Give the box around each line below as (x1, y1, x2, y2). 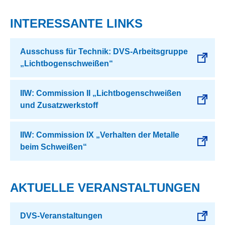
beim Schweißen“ (20, 143, 87, 152)
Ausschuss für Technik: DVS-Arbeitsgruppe (20, 47, 188, 56)
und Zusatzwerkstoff (20, 101, 98, 110)
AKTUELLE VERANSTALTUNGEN (10, 181, 200, 195)
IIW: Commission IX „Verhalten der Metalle (20, 131, 179, 140)
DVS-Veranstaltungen (20, 211, 102, 220)
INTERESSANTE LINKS (10, 17, 143, 31)
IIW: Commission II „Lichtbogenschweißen (20, 89, 181, 98)
